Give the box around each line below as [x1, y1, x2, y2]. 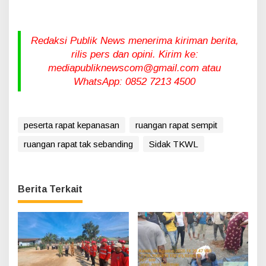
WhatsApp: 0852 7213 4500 [74, 76, 195, 88]
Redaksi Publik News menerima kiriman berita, [30, 35, 239, 47]
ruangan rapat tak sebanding [24, 139, 133, 150]
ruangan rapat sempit [135, 120, 217, 131]
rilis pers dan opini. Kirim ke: [71, 49, 198, 61]
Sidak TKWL [149, 139, 198, 150]
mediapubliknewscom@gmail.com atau [48, 62, 221, 74]
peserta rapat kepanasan [24, 120, 119, 131]
